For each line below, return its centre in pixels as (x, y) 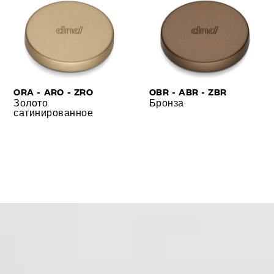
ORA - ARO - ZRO (54, 92)
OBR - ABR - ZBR (188, 92)
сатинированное (54, 113)
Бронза (167, 103)
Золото (31, 103)
